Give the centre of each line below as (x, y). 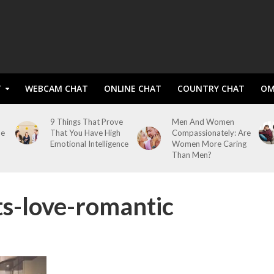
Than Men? (191, 155)
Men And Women (203, 122)
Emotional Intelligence (89, 144)
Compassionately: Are (211, 133)
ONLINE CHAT (132, 88)
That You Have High (85, 133)
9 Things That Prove (86, 122)
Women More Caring (209, 144)
